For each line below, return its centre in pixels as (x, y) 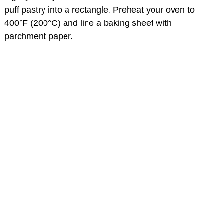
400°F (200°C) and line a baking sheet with (88, 23)
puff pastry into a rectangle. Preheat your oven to (99, 10)
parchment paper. (39, 36)
